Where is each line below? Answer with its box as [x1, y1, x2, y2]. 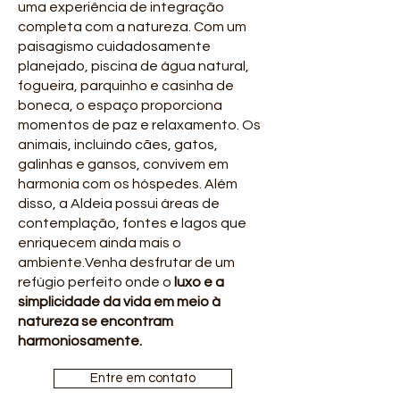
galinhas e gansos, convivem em [18, 157, 229, 171]
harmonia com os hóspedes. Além [18, 177, 237, 191]
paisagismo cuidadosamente [18, 39, 211, 54]
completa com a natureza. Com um [18, 20, 246, 34]
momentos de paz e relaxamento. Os [18, 118, 261, 132]
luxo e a [174, 275, 224, 289]
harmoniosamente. [18, 334, 142, 348]
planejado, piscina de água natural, [18, 59, 249, 73]
